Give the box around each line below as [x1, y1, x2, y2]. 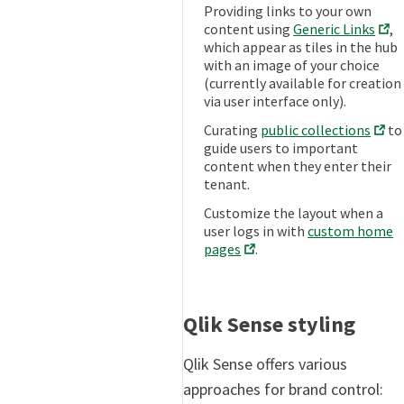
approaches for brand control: [183, 378, 383, 399]
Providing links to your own [204, 2, 372, 21]
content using [204, 20, 294, 39]
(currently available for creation [204, 74, 402, 93]
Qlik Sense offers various [183, 353, 347, 374]
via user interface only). [204, 92, 347, 111]
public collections [261, 120, 372, 139]
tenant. [204, 174, 251, 193]
